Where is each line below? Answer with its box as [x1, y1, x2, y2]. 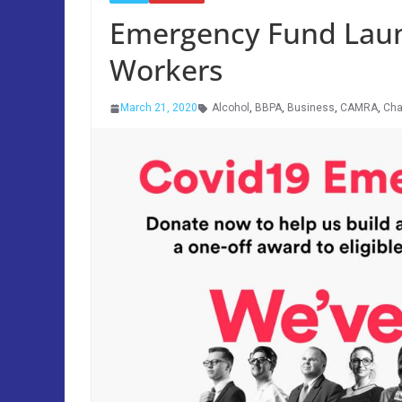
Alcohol [212, 101, 249, 114]
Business [287, 101, 335, 114]
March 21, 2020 [120, 101, 197, 114]
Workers [109, 50, 223, 89]
